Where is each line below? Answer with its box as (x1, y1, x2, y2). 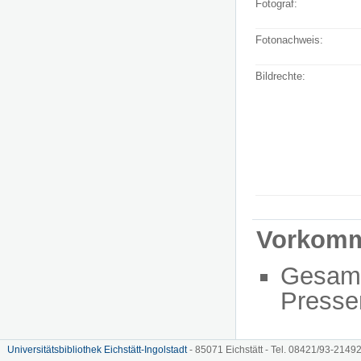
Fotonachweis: (255, 33, 323, 46)
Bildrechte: (255, 69, 305, 82)
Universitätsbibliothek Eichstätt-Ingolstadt (7, 344, 187, 356)
